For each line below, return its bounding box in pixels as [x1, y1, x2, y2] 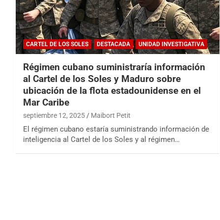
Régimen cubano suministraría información [23, 61, 205, 73]
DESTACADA [97, 41, 130, 48]
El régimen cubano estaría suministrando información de [23, 125, 209, 134]
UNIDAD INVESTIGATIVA [138, 41, 204, 48]
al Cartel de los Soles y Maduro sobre [23, 73, 181, 85]
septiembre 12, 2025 [23, 111, 85, 120]
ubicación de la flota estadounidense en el [23, 85, 201, 97]
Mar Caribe [23, 97, 69, 109]
